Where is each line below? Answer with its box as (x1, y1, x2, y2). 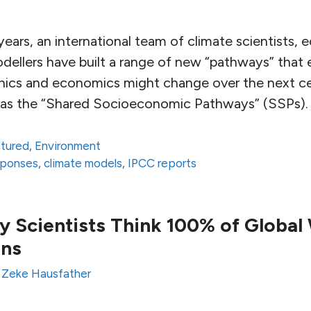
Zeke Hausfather (1, 267, 91, 280)
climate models (44, 155, 123, 170)
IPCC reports (128, 155, 197, 170)
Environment (35, 138, 101, 153)
